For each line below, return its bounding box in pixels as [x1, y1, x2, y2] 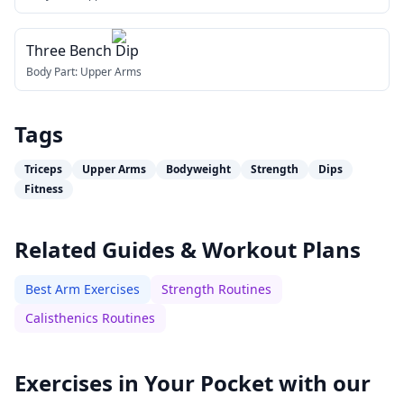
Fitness [24, 181, 63, 197]
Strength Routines [161, 280, 271, 298]
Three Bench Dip [26, 41, 139, 60]
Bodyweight [166, 161, 231, 177]
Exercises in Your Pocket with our [14, 368, 371, 398]
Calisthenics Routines [25, 309, 155, 326]
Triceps [24, 161, 62, 177]
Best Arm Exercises [25, 280, 140, 298]
